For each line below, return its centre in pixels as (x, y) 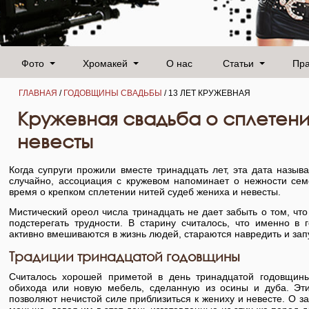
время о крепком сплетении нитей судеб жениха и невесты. (145, 191)
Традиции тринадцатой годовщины (124, 256)
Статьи (238, 62)
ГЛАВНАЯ (38, 93)
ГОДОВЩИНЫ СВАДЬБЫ (113, 93)
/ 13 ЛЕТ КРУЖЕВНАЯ (206, 93)
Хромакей (105, 62)
